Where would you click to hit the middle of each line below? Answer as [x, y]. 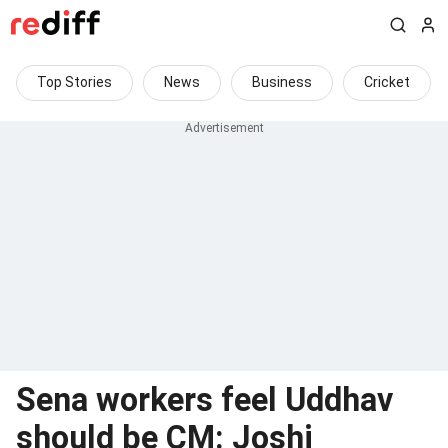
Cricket [387, 82]
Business [282, 82]
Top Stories [74, 82]
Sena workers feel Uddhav [204, 400]
